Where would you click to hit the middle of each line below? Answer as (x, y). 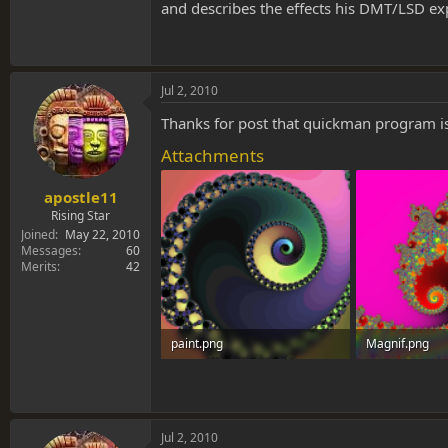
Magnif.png (397, 343)
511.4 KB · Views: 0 (222, 373)
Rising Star (80, 215)
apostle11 (80, 196)
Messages (49, 250)
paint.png (197, 343)
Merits (39, 266)
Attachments (212, 156)
